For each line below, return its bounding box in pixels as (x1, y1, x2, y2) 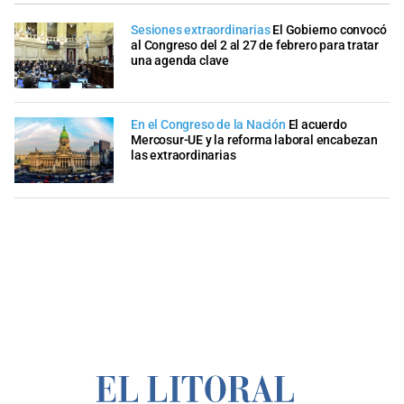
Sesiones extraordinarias (131, 22, 271, 38)
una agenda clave (131, 52, 229, 69)
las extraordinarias (131, 148, 236, 164)
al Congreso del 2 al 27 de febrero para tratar (131, 37, 379, 53)
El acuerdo (288, 117, 347, 133)
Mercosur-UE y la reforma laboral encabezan (131, 133, 378, 149)
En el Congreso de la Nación (131, 117, 286, 133)
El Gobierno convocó (272, 22, 387, 38)
